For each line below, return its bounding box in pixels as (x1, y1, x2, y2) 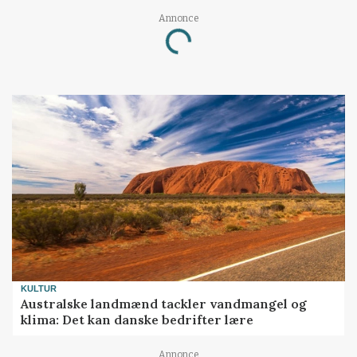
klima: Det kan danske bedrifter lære (21, 311, 254, 328)
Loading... (166, 28, 223, 72)
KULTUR (21, 284, 57, 294)
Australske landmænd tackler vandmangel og (21, 295, 308, 312)
